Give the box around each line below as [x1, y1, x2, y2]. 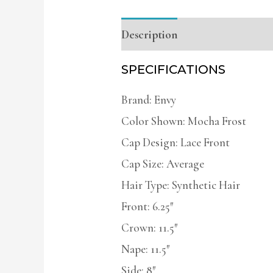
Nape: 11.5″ [121, 242, 170, 257]
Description [121, 27, 177, 41]
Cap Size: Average [121, 157, 204, 171]
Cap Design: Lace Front [121, 135, 230, 150]
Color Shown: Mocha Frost [121, 114, 246, 129]
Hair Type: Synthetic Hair [121, 178, 240, 193]
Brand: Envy [121, 93, 176, 107]
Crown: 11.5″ [121, 221, 178, 235]
